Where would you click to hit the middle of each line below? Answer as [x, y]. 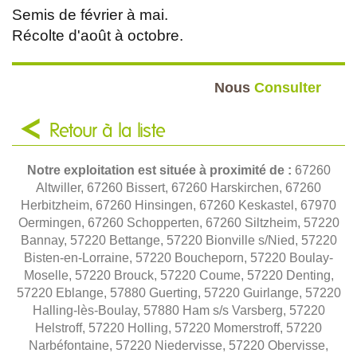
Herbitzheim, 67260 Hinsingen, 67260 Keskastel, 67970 [178, 205]
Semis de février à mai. [90, 14]
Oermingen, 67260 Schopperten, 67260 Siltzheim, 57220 [178, 222]
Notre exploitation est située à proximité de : [161, 170]
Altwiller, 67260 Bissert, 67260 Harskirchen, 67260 [178, 187]
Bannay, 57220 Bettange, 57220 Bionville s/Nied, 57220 [178, 240]
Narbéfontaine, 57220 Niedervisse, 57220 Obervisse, [178, 345]
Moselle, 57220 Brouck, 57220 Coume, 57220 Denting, [178, 275]
